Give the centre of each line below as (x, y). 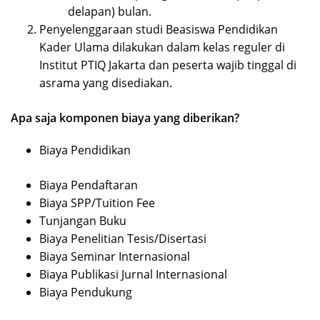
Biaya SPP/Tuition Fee (97, 203)
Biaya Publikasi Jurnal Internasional (133, 275)
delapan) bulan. (110, 12)
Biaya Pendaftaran (89, 185)
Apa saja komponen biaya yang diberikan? (125, 118)
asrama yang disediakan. (106, 83)
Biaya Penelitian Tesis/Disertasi (123, 239)
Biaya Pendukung (86, 292)
